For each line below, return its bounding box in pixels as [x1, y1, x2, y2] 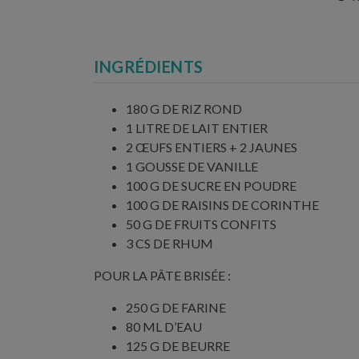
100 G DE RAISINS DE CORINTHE [126, 196, 319, 212]
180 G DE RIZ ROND [126, 100, 242, 116]
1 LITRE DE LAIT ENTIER [126, 119, 268, 135]
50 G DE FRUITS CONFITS [126, 216, 276, 232]
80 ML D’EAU [126, 318, 202, 334]
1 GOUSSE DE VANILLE [126, 158, 258, 174]
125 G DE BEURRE [126, 337, 230, 353]
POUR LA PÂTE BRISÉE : [94, 267, 231, 283]
